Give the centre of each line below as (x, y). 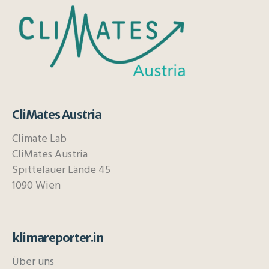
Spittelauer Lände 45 (62, 171)
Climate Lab (40, 139)
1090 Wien (37, 186)
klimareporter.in (58, 238)
